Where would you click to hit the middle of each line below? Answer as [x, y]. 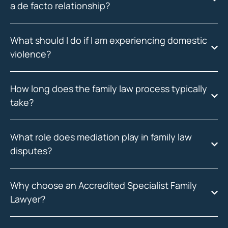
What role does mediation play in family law [101, 137]
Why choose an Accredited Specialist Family [104, 185]
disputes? [31, 151]
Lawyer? [28, 199]
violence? [31, 54]
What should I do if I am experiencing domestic [109, 40]
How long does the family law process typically [109, 89]
